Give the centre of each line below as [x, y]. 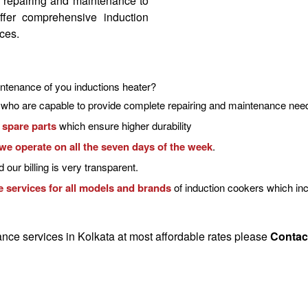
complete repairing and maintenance [205, 105]
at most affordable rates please [192, 236]
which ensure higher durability [124, 126]
